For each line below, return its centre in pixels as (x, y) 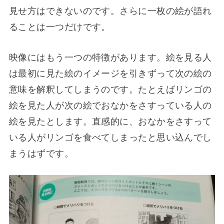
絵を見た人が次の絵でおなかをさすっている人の (110, 104)
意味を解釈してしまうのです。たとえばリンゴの (110, 88)
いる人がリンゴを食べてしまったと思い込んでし (110, 136)
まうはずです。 (41, 152)
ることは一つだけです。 (59, 26)
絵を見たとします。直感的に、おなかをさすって (110, 120)
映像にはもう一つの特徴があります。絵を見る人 (110, 56)
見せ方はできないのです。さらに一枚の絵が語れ (110, 10)
